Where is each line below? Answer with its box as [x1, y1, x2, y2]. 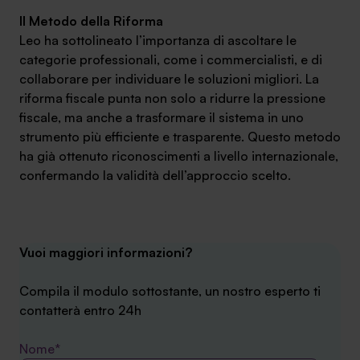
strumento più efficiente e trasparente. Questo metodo [19, 129, 341, 145]
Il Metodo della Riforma [19, 13, 163, 29]
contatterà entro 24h [19, 302, 141, 318]
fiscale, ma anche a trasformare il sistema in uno [19, 109, 304, 125]
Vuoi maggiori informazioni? [19, 244, 192, 260]
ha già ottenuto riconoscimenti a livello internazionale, [19, 148, 338, 164]
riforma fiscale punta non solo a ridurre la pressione [19, 90, 325, 106]
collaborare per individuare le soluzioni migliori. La [19, 71, 319, 87]
